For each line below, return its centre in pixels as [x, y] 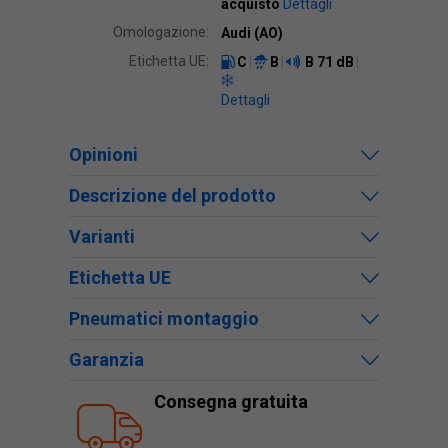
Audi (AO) [252, 33]
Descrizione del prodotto [172, 195]
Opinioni [103, 154]
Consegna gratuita [231, 401]
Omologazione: [161, 32]
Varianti [102, 236]
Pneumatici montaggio [164, 318]
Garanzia [106, 359]
